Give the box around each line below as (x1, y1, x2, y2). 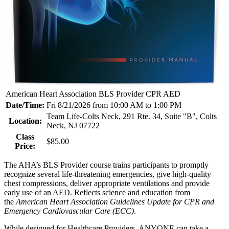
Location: (8, 116, 42, 125)
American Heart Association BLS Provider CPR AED (6, 89, 180, 98)
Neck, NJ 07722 (47, 121, 100, 130)
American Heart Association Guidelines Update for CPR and (16, 197, 214, 206)
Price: (15, 141, 35, 150)
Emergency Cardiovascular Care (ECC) (4, 206, 134, 215)
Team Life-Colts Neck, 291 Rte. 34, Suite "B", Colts (47, 111, 217, 121)
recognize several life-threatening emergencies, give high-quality (4, 169, 211, 178)
